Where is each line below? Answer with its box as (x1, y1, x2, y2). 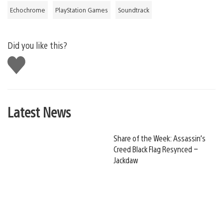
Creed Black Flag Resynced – (113, 143, 198, 154)
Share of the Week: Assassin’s (113, 132, 206, 143)
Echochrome (10, 5, 45, 14)
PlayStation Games (55, 5, 108, 14)
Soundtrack (118, 5, 149, 14)
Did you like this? (7, 39, 67, 51)
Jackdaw (113, 154, 138, 165)
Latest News (7, 102, 71, 120)
